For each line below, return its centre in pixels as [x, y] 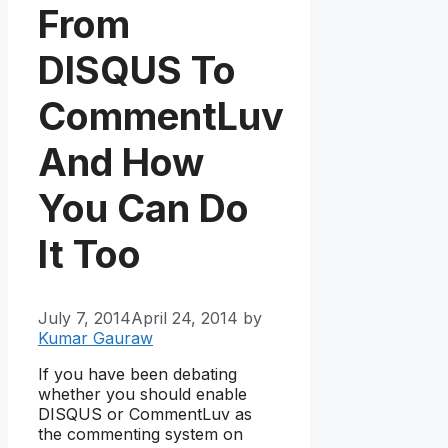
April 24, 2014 [184, 318]
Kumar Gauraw [95, 338]
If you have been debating [137, 374]
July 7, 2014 [84, 318]
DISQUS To [137, 69]
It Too [89, 253]
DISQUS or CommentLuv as [145, 414]
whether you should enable [142, 394]
